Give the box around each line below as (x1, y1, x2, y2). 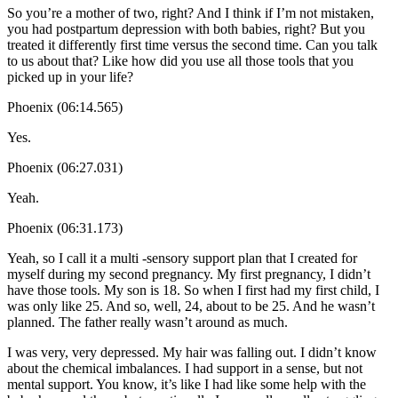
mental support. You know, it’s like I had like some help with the (7, 376, 366, 392)
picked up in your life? (7, 68, 133, 84)
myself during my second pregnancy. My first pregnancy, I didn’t (7, 266, 370, 282)
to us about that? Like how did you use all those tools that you (7, 52, 354, 68)
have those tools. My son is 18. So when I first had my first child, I (7, 282, 379, 298)
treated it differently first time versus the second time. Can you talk (7, 36, 378, 52)
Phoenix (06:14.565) (7, 99, 123, 115)
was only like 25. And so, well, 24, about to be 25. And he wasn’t (7, 298, 375, 314)
